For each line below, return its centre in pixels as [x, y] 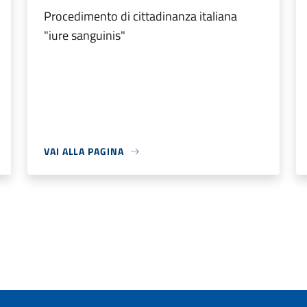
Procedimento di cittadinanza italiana [140, 16]
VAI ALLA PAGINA [84, 151]
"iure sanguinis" [85, 35]
